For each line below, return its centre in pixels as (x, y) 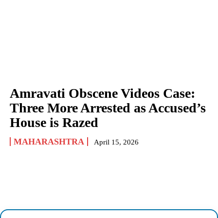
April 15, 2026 (116, 142)
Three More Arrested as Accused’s (108, 108)
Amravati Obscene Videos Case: (102, 93)
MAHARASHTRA (49, 142)
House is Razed (54, 123)
